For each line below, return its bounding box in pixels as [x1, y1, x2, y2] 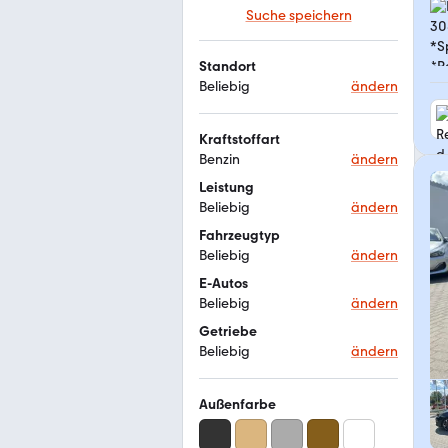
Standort [199, 58, 256, 75]
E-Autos [199, 275, 248, 292]
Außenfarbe [199, 396, 276, 413]
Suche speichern [245, 7, 352, 24]
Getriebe [199, 323, 257, 340]
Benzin [199, 151, 240, 168]
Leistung [199, 179, 254, 196]
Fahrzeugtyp [199, 227, 280, 244]
